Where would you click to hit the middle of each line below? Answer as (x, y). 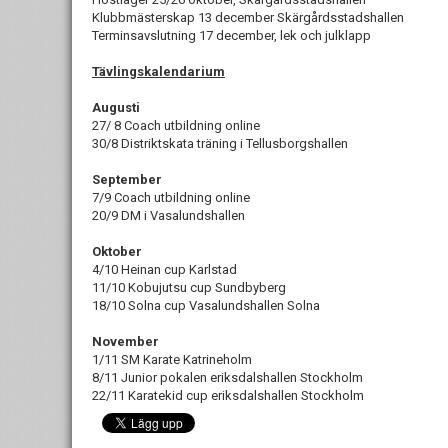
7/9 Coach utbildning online (171, 197)
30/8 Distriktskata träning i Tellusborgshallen (220, 143)
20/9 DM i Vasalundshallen (168, 215)
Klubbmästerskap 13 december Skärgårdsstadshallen (248, 17)
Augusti (116, 107)
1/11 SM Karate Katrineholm (172, 359)
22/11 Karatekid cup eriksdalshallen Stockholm (228, 395)
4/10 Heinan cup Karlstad (164, 269)
